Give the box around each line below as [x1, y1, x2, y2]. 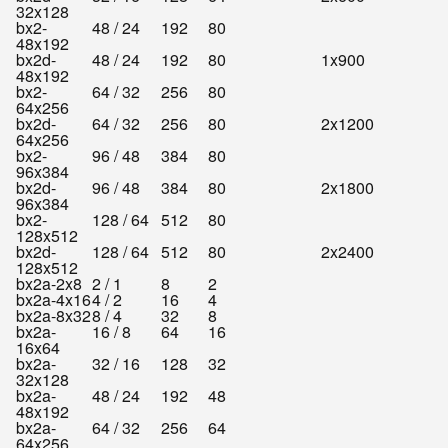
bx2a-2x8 [16, 272, 82, 295]
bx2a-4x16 [16, 288, 91, 311]
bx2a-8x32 [16, 304, 91, 327]
